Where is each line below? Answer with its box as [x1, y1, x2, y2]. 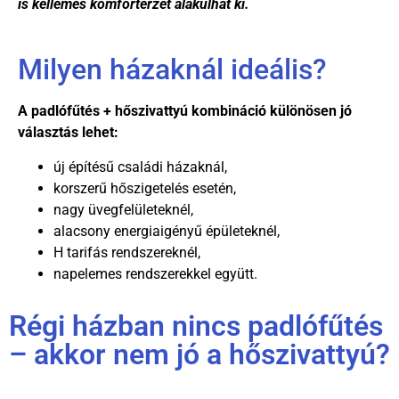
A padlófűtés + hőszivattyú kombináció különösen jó [18, 102, 352, 120]
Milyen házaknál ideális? [18, 53, 327, 87]
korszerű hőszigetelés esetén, [53, 179, 236, 197]
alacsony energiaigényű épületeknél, [53, 222, 280, 240]
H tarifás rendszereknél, [53, 243, 200, 261]
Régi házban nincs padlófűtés [9, 308, 383, 343]
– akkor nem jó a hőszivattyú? [9, 337, 390, 371]
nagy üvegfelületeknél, [53, 200, 193, 218]
